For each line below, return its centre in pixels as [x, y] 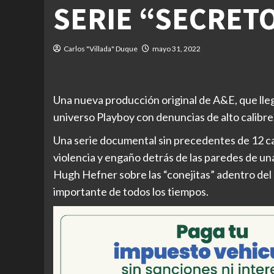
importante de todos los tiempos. [131, 191]
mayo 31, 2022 [176, 49]
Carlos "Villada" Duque [101, 49]
